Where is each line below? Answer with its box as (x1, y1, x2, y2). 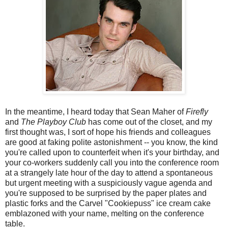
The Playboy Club (21, 118, 86, 127)
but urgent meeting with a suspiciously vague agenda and (5, 179, 212, 188)
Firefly (186, 107, 208, 117)
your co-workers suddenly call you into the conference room (5, 158, 219, 167)
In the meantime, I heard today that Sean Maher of (5, 107, 186, 117)
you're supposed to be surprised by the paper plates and (5, 189, 207, 198)
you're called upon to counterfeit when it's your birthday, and (5, 148, 219, 157)
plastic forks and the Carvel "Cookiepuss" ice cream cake (5, 199, 211, 208)
